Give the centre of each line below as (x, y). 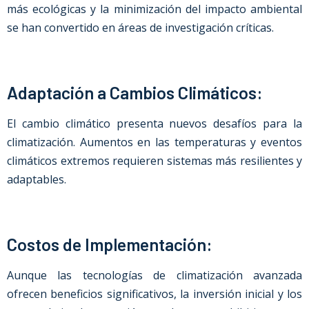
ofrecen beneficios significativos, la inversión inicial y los (154, 294)
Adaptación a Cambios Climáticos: (135, 92)
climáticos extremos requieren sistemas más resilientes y (154, 161)
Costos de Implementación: (110, 244)
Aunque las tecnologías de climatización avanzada (154, 275)
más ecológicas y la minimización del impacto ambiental (154, 9)
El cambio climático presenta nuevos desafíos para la (154, 123)
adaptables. (37, 179)
